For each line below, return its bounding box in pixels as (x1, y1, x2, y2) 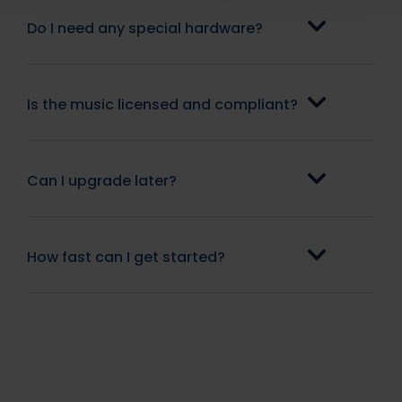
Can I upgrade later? (27, 170, 177, 191)
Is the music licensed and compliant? (27, 93, 298, 115)
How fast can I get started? (27, 246, 225, 267)
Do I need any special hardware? (27, 17, 263, 39)
